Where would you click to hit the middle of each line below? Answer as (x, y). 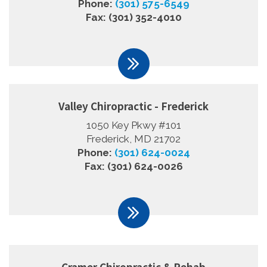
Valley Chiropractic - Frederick (133, 105)
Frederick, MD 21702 (133, 139)
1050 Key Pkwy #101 (133, 125)
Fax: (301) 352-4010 (133, 17)
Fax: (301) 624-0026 (133, 166)
